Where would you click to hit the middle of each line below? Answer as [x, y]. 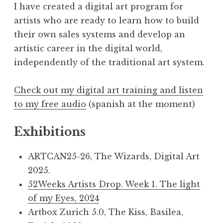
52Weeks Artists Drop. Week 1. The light [114, 184]
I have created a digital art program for [99, 6]
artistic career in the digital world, [88, 48]
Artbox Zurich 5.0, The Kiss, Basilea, [106, 212]
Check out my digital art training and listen [109, 90]
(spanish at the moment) [141, 104]
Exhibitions [50, 132]
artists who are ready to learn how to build [107, 20]
